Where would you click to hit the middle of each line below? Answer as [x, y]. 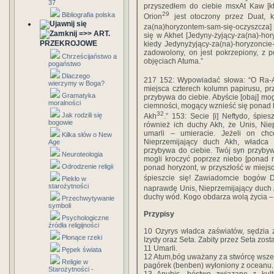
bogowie [61, 122]
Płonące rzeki [82, 237]
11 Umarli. [161, 248]
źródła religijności [74, 225]
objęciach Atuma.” [173, 61]
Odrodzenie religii [87, 166]
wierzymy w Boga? [76, 83]
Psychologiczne [85, 218]
